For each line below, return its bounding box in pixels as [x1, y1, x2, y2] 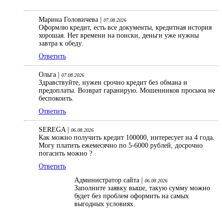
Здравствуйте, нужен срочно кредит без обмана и [39, 79, 187, 87]
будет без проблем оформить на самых [74, 192, 189, 200]
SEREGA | [39, 126, 71, 134]
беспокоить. [39, 95, 76, 103]
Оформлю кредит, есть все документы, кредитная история [39, 24, 212, 32]
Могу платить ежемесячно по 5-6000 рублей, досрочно [39, 142, 203, 150]
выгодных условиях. [74, 200, 137, 208]
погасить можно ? [39, 150, 92, 158]
